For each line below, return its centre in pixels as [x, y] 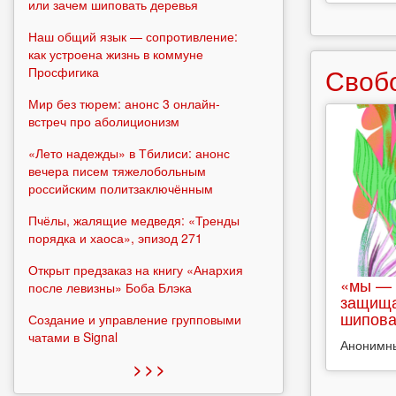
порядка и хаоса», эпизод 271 [115, 237]
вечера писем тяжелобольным [117, 170]
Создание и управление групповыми [135, 319]
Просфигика [64, 71]
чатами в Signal [73, 336]
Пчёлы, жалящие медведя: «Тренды [134, 220]
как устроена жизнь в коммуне [116, 53]
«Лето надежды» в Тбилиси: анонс [129, 152]
